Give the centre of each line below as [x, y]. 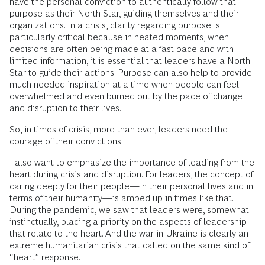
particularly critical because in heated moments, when [119, 37]
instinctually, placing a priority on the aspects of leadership [128, 222]
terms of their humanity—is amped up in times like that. [121, 198]
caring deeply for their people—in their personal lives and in [131, 186]
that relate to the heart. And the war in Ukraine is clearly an [129, 233]
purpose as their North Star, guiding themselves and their [124, 13]
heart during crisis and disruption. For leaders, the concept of [131, 174]
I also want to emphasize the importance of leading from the [132, 162]
